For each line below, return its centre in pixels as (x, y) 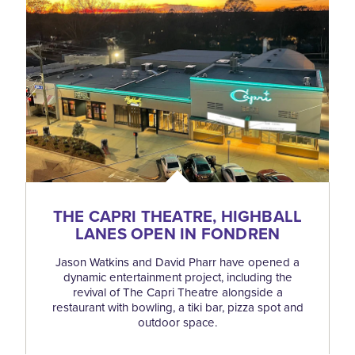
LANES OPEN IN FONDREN (177, 234)
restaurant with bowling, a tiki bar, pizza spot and (177, 308)
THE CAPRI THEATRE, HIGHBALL (177, 217)
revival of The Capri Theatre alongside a (177, 293)
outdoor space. (177, 323)
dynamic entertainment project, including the (177, 278)
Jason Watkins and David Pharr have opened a (177, 263)
